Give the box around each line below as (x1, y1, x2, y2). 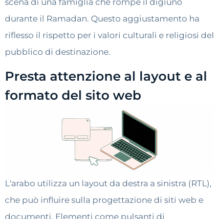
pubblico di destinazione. (5, 47, 110, 57)
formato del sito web (5, 88, 141, 104)
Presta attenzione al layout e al (5, 68, 207, 85)
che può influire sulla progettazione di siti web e (5, 195, 203, 205)
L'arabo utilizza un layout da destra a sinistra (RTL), (5, 178, 212, 189)
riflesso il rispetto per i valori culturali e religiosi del (5, 30, 214, 40)
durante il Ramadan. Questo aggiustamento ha (5, 14, 199, 23)
